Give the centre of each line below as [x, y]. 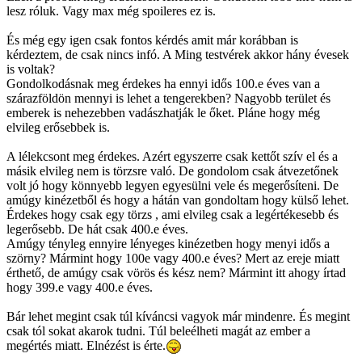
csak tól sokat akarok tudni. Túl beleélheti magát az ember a [158, 330]
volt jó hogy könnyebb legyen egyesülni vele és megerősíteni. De [173, 185]
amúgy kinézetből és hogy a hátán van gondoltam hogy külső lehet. [178, 200]
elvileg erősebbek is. [58, 127]
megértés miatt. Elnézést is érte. [86, 345]
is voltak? [31, 69]
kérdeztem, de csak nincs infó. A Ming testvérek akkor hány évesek [178, 54]
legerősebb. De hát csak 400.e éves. [97, 229]
